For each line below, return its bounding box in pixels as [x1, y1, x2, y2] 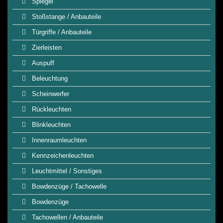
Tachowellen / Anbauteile [30, 214, 103, 221]
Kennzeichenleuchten [30, 152, 94, 159]
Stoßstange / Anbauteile [30, 13, 101, 20]
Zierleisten [30, 44, 62, 51]
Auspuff [30, 59, 54, 67]
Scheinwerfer [30, 90, 69, 98]
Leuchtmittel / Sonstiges [30, 167, 102, 175]
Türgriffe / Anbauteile [30, 28, 92, 36]
